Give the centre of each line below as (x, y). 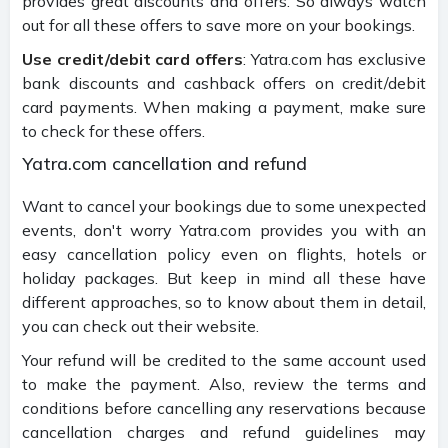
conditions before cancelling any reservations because (224, 407)
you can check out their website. (140, 325)
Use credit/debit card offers (132, 58)
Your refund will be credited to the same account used (224, 359)
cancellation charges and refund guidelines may (224, 431)
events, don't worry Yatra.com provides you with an (224, 229)
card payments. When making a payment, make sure (224, 106)
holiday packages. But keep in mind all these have (224, 277)
